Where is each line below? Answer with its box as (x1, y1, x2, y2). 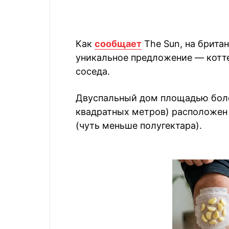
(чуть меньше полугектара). (76, 120, 202, 131)
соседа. (76, 66, 110, 77)
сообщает (95, 38, 142, 49)
